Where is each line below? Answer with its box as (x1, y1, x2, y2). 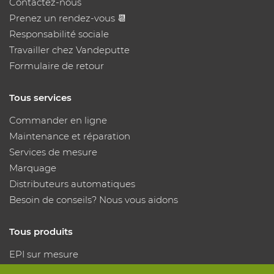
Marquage (9, 161, 56, 174)
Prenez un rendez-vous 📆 (9, 12, 127, 24)
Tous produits (9, 225, 73, 237)
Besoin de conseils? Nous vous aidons (9, 193, 178, 206)
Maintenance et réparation (9, 130, 130, 142)
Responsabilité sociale (9, 28, 109, 40)
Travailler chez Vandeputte (9, 43, 130, 56)
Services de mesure (9, 146, 97, 158)
